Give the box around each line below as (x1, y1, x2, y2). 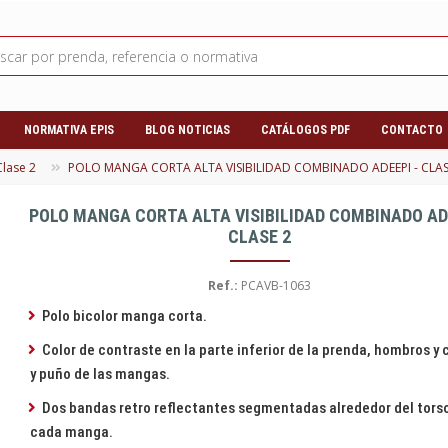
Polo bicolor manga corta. (41, 307, 207, 326)
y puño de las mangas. (30, 365, 171, 384)
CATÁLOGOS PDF (261, 123, 350, 138)
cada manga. (30, 423, 114, 442)
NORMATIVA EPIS (24, 123, 114, 138)
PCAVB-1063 (238, 277, 312, 295)
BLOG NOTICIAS (145, 123, 230, 138)
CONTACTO (381, 123, 443, 138)
